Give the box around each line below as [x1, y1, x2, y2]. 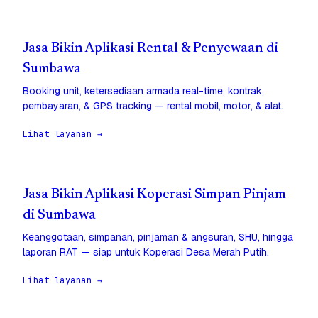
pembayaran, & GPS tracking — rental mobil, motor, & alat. [23, 99, 283, 113]
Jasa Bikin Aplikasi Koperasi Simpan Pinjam [23, 188, 286, 202]
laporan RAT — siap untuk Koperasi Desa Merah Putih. [23, 246, 269, 259]
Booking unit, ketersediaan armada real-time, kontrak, [23, 84, 264, 98]
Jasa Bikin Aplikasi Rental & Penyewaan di [23, 42, 278, 56]
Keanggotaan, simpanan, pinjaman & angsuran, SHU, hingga [23, 231, 293, 244]
